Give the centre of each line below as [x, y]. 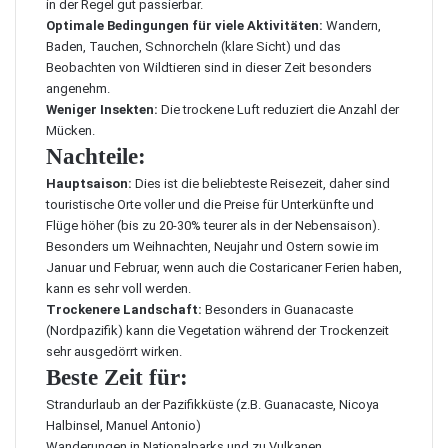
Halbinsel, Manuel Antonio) [123, 425]
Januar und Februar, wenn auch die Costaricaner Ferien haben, [224, 267]
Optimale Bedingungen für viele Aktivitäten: [184, 25]
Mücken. [70, 130]
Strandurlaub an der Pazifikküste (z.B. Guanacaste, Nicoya [212, 404]
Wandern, [352, 25]
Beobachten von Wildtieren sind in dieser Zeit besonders [209, 67]
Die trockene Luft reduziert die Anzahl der [278, 109]
